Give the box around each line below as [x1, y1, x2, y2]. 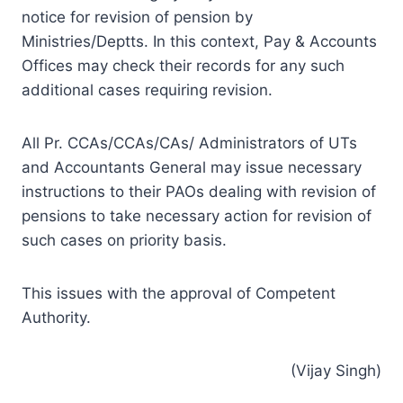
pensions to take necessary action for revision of [22, 206, 372, 225]
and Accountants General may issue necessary [22, 157, 362, 176]
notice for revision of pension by [22, 7, 253, 26]
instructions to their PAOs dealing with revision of [22, 182, 376, 201]
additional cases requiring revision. [22, 80, 273, 99]
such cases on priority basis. [22, 230, 227, 249]
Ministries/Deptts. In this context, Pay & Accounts [22, 31, 377, 50]
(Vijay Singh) [291, 361, 381, 380]
